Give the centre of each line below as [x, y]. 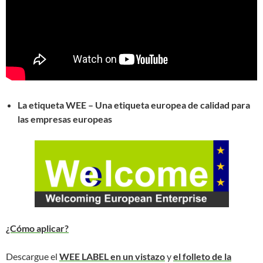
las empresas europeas [65, 119]
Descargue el [33, 256]
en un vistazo [138, 256]
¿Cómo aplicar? [37, 228]
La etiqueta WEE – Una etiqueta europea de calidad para [134, 105]
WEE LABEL [85, 256]
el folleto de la [202, 256]
